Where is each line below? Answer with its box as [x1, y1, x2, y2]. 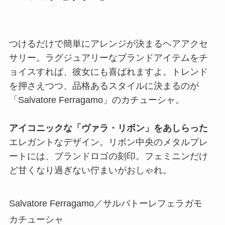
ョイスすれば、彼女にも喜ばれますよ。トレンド [9, 67, 208, 77]
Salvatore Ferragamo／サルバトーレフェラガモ [9, 198, 202, 209]
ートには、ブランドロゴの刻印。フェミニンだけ [9, 151, 208, 162]
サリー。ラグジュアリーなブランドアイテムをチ [9, 53, 208, 63]
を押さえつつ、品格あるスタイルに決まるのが [9, 81, 199, 91]
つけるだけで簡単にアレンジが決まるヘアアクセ [9, 39, 208, 49]
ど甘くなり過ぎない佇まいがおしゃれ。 [9, 165, 172, 176]
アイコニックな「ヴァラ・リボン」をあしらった [9, 123, 208, 134]
